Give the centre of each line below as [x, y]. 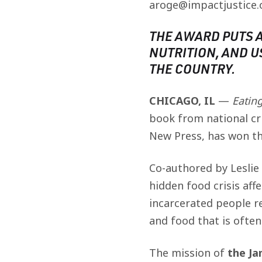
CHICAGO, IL [182, 100]
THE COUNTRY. [192, 68]
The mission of [188, 252]
